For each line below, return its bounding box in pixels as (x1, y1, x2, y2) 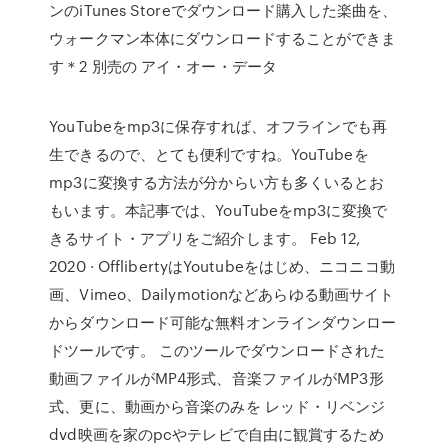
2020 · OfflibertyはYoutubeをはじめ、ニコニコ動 (49, 255, 395, 277)
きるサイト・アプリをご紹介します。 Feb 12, (49, 227, 360, 249)
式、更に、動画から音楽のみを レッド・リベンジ (49, 395, 386, 417)
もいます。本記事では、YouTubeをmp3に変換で (49, 199, 387, 221)
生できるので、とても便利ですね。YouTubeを (49, 143, 369, 165)
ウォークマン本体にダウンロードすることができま (49, 27, 397, 49)
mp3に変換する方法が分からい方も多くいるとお (49, 171, 385, 193)
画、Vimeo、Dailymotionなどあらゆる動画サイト (49, 283, 395, 305)
